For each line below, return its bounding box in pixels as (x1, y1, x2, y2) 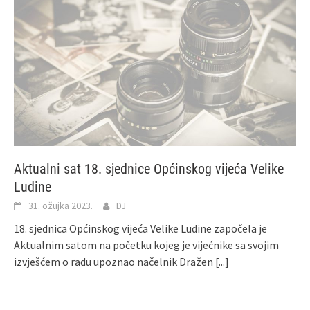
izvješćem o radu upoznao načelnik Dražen (14, 255, 215, 269)
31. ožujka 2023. (28, 199, 93, 212)
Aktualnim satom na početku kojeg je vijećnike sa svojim (14, 238, 279, 253)
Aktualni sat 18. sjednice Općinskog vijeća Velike (14, 161, 284, 178)
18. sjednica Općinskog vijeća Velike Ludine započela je (14, 221, 267, 236)
